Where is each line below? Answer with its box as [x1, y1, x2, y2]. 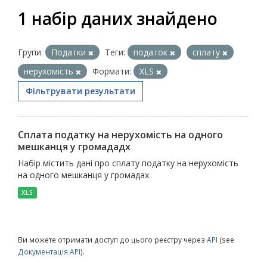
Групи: [18, 46, 43, 58]
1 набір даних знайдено [18, 7, 218, 30]
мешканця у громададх [18, 140, 131, 153]
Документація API [18, 247, 80, 256]
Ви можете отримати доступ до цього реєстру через [18, 235, 207, 244]
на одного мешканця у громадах [18, 169, 149, 181]
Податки [51, 46, 88, 58]
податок [133, 46, 170, 58]
